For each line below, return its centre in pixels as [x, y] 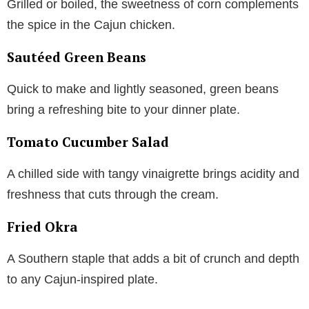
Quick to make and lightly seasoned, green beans [143, 89]
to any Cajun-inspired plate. [82, 280]
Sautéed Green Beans [77, 57]
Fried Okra [42, 227]
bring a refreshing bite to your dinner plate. [123, 110]
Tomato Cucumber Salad [88, 142]
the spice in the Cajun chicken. [91, 25]
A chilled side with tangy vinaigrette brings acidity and [153, 174]
